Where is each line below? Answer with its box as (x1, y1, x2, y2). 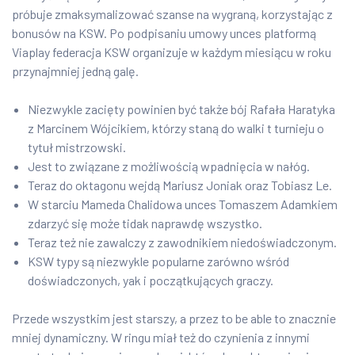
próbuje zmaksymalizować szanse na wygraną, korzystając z (12, 6, 333, 22)
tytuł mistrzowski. (28, 139, 126, 155)
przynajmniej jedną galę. (12, 63, 139, 79)
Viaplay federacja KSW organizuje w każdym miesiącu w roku (12, 44, 331, 60)
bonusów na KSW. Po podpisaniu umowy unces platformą (12, 25, 316, 41)
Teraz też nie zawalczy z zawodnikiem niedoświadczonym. (28, 235, 337, 250)
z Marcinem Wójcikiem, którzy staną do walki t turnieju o (28, 120, 324, 136)
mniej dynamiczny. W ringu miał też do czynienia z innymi (12, 330, 310, 345)
